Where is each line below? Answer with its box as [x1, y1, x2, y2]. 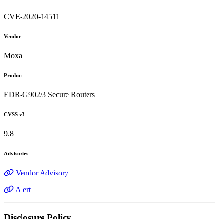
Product [4, 72, 23, 78]
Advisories [4, 150, 28, 156]
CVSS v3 [4, 111, 25, 117]
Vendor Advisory [16, 168, 68, 177]
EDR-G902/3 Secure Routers [4, 90, 95, 99]
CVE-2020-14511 [4, 12, 60, 21]
